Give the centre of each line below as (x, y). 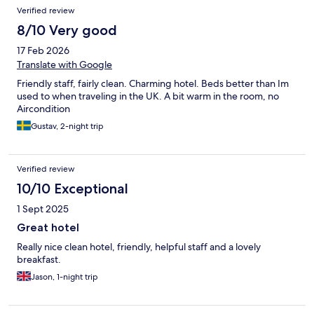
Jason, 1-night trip (64, 277)
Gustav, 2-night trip (67, 126)
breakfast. (39, 259)
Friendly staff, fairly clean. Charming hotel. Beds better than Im (153, 83)
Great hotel (48, 227)
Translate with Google (64, 64)
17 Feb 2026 (43, 50)
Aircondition (43, 108)
